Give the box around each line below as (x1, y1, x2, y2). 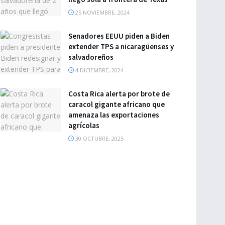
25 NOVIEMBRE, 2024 (74, 9, 130, 16)
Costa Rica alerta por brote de (68, 89, 170, 98)
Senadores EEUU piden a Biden (68, 31, 170, 41)
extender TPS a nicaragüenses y (68, 42, 174, 51)
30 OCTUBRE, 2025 (74, 135, 124, 142)
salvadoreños (68, 52, 114, 62)
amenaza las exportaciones (68, 110, 159, 120)
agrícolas (68, 121, 99, 130)
